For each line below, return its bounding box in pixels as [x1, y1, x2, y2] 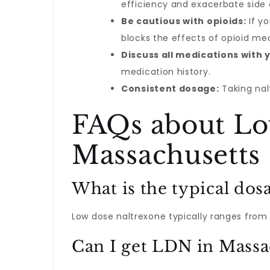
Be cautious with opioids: [121, 15, 246, 27]
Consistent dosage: [121, 83, 219, 95]
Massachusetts [72, 139, 261, 171]
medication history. [121, 66, 211, 78]
